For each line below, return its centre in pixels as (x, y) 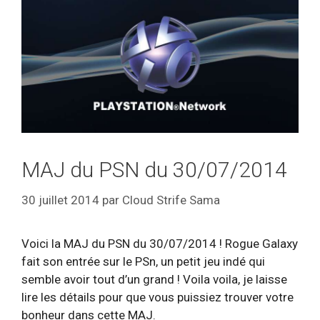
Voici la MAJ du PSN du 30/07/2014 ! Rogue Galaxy (160, 243)
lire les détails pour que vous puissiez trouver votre (157, 297)
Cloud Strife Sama (171, 200)
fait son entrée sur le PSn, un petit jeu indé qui (143, 261)
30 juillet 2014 (60, 200)
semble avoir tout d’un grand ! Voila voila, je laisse (154, 279)
